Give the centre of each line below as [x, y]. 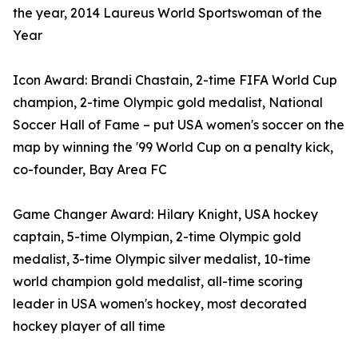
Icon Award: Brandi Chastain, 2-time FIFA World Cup [175, 80]
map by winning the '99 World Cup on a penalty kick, [173, 147]
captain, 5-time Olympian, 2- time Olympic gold [157, 237]
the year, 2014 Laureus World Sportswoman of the [167, 13]
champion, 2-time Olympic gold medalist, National [168, 103]
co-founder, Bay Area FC [90, 170]
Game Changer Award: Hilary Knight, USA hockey [165, 215]
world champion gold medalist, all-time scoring [158, 282]
